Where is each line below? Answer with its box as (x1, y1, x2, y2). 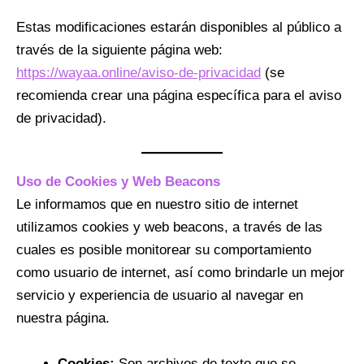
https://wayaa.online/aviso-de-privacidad (16, 65, 261, 81)
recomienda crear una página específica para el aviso (16, 88, 341, 104)
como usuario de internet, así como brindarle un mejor (16, 265, 344, 281)
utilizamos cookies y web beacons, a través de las (16, 219, 323, 236)
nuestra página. (16, 310, 110, 327)
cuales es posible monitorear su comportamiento (16, 242, 311, 258)
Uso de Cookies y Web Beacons (16, 174, 220, 190)
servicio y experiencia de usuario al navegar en (16, 288, 303, 304)
